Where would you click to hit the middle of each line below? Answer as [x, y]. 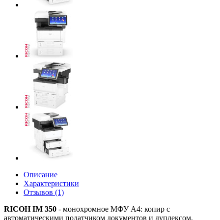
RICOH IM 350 [30, 209]
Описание [41, 175]
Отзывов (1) [44, 192]
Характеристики [51, 183]
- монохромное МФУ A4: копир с [113, 209]
